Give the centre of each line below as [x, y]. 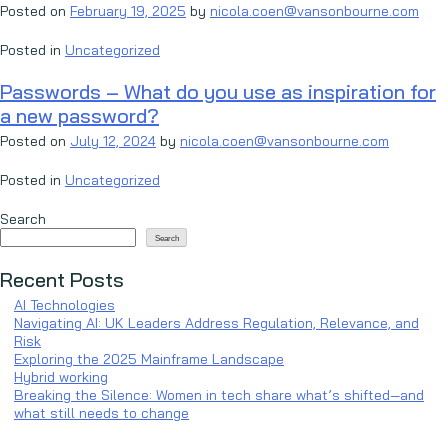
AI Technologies [64, 305]
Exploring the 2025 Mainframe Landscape [149, 359]
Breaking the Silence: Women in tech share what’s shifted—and [219, 395]
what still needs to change [101, 413]
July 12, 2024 [113, 141]
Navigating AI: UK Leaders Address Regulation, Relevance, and [216, 323]
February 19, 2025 [128, 11]
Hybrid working [61, 377]
